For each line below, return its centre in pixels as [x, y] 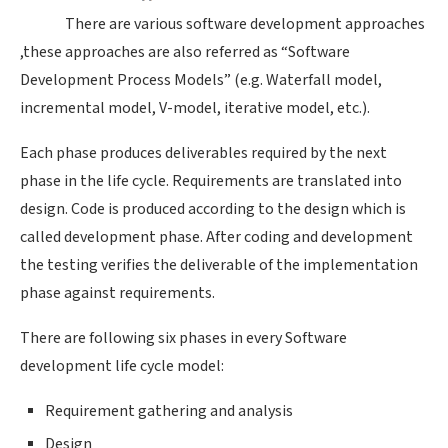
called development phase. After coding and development [216, 237]
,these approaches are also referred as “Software [185, 52]
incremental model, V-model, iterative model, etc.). [195, 108]
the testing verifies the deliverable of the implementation [219, 265]
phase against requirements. [117, 293]
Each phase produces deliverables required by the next [203, 153]
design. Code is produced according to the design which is [213, 209]
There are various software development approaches [222, 24]
